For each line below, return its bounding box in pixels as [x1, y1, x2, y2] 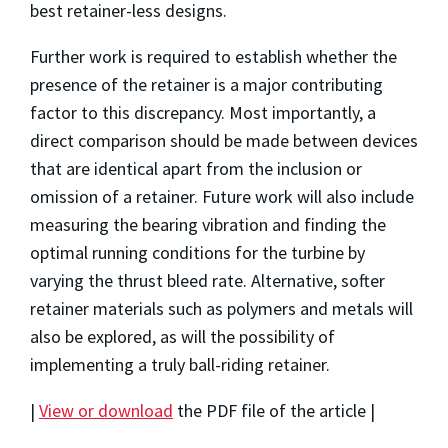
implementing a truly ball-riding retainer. [30, 352, 330, 376]
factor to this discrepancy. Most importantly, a [30, 100, 376, 124]
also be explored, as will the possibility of [30, 324, 335, 348]
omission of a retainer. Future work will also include [30, 184, 414, 208]
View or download [39, 398, 173, 422]
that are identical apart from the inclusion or [30, 156, 362, 180]
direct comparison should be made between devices [30, 128, 418, 152]
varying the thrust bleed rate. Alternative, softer [30, 268, 385, 292]
